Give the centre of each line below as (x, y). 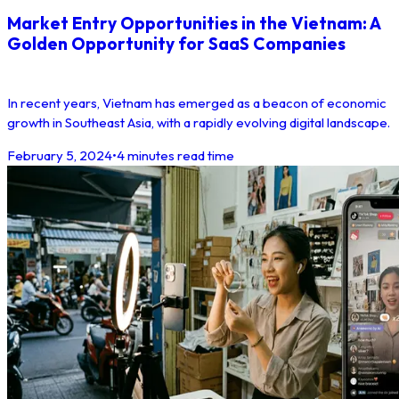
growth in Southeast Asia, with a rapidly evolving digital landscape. (199, 123)
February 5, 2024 (60, 156)
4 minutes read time (175, 156)
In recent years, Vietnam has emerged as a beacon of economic (197, 103)
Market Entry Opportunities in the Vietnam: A (194, 23)
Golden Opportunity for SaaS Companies (176, 43)
